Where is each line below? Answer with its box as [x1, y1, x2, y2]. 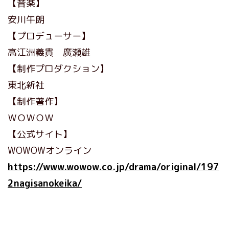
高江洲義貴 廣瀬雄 [8, 45, 90, 59]
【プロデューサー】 [8, 29, 90, 42]
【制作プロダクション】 [8, 62, 109, 75]
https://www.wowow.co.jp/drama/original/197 [8, 160, 219, 173]
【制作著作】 [8, 95, 63, 108]
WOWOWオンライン [8, 144, 91, 157]
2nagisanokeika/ [8, 176, 82, 190]
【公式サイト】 [8, 127, 72, 141]
